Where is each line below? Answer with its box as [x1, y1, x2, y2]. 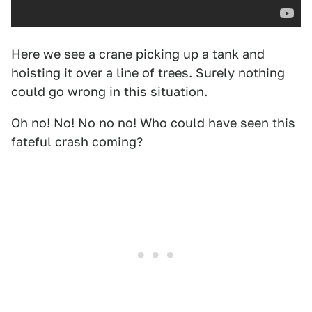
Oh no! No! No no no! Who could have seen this [11, 116, 295, 130]
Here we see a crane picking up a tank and [11, 47, 265, 61]
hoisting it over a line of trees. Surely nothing [11, 65, 285, 80]
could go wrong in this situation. [11, 84, 208, 99]
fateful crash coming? [11, 134, 143, 149]
